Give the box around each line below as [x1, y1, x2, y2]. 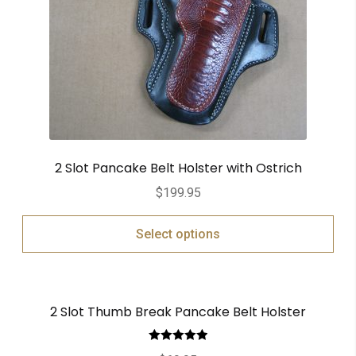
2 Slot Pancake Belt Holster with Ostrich [54, 159, 302, 178]
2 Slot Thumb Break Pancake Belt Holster [50, 302, 306, 321]
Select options [136, 226, 220, 242]
